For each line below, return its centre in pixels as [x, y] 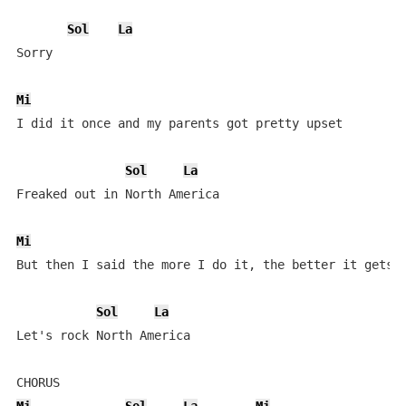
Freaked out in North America [117, 194]
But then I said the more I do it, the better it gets [204, 265]
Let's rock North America [103, 335]
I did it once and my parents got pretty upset [179, 123]
